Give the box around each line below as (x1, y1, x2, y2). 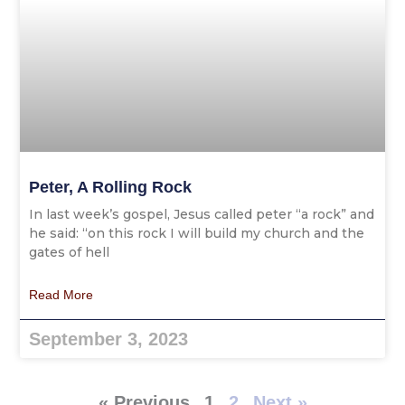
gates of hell (29, 243, 110, 260)
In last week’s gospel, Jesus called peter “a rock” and (29, 205, 375, 222)
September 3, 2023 (29, 328, 189, 349)
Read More (29, 287, 94, 302)
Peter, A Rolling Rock (29, 177, 193, 196)
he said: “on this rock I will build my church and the (29, 224, 365, 241)
